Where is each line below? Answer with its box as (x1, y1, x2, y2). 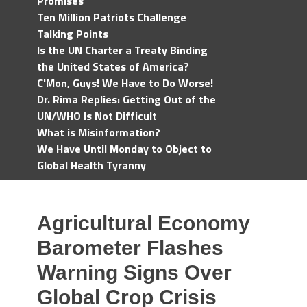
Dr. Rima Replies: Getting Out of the (37, 91, 216, 108)
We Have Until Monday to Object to (37, 140, 212, 157)
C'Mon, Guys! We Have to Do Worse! (37, 75, 213, 91)
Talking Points (37, 25, 108, 42)
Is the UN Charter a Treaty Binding (37, 42, 208, 58)
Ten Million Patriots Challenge (37, 9, 186, 25)
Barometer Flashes (37, 236, 223, 259)
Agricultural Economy (37, 212, 250, 234)
